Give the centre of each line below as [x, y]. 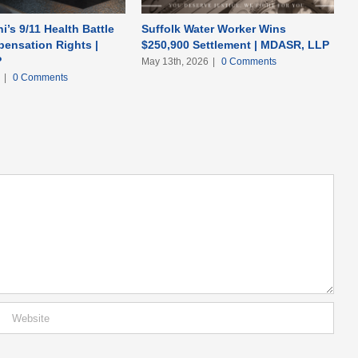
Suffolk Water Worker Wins [214, 29]
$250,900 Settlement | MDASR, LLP [236, 45]
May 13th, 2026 [175, 62]
